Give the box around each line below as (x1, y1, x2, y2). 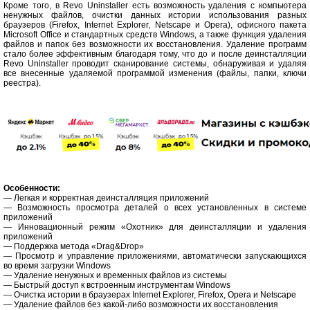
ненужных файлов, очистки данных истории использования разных (3, 10, 307, 20)
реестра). (3, 78, 41, 88)
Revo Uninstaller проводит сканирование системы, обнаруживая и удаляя (3, 59, 307, 69)
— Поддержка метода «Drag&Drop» (3, 241, 144, 251)
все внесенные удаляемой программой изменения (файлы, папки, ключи (3, 69, 307, 78)
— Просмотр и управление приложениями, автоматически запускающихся (3, 250, 307, 261)
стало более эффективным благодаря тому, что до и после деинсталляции (3, 49, 307, 59)
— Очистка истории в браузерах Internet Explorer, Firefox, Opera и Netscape (3, 289, 296, 300)
